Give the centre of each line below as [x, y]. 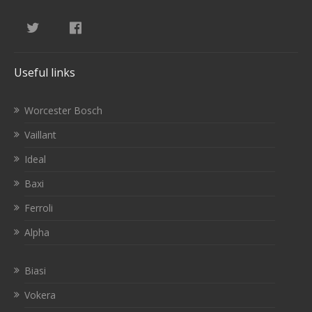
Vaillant [40, 134]
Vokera [40, 295]
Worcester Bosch [63, 110]
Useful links [45, 72]
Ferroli [39, 208]
